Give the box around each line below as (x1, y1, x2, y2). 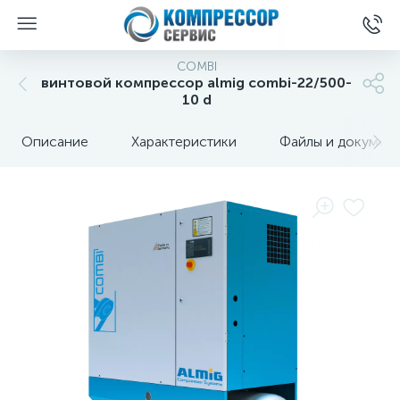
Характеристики (131, 133, 237, 150)
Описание (21, 133, 88, 150)
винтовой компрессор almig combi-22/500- (41, 74, 352, 91)
